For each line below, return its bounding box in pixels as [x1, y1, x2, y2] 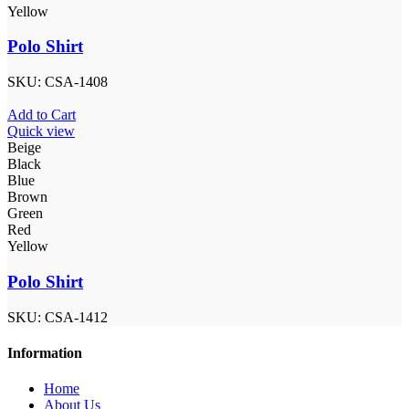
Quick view [7, 123, 75, 140]
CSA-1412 [45, 309, 108, 325]
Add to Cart [7, 107, 76, 123]
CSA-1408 [45, 74, 108, 90]
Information [7, 344, 82, 361]
